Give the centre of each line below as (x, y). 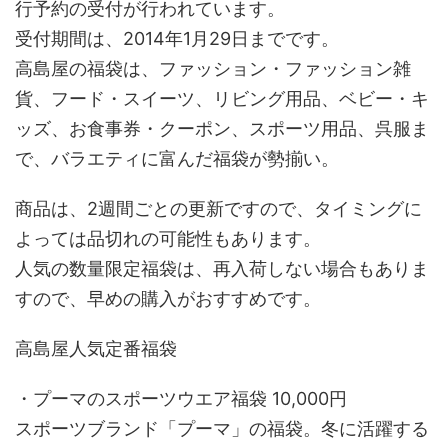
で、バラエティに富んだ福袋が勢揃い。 (177, 158)
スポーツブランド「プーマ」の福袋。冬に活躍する (222, 428)
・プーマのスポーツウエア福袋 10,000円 (181, 398)
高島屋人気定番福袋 (96, 348)
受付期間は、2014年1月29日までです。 (177, 38)
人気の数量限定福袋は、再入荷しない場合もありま (222, 268)
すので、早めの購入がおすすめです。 (168, 298)
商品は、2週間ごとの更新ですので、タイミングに (218, 208)
